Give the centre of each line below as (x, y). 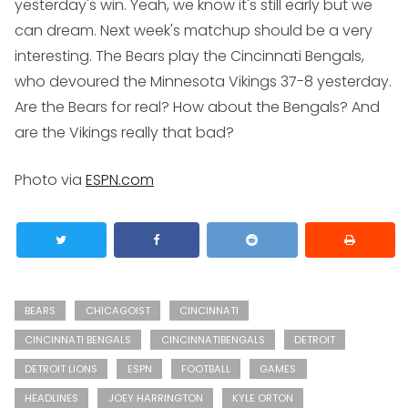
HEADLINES (52, 398)
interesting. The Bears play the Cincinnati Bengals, (189, 56)
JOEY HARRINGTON (155, 398)
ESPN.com (120, 180)
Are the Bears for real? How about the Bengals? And (197, 107)
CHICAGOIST (117, 310)
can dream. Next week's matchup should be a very (194, 31)
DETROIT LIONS (61, 368)
